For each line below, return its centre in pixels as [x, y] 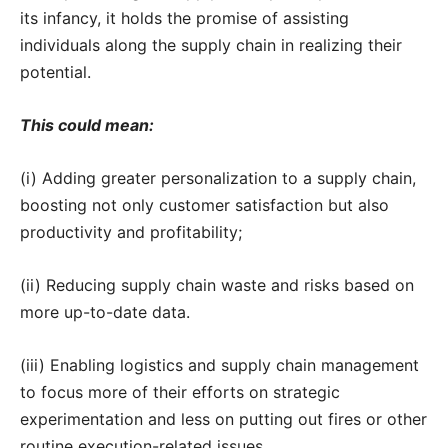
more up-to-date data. [105, 312]
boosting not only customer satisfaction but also [204, 205]
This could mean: [87, 125]
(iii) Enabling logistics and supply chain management [219, 365]
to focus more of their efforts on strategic [180, 392]
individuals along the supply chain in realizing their [211, 45]
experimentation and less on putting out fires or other [223, 419]
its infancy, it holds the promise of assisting [184, 18]
